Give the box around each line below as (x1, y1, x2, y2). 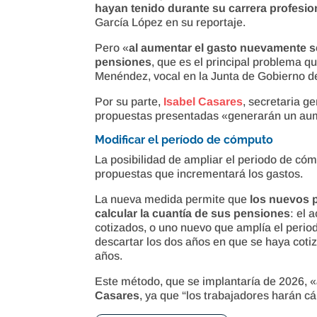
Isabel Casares (163, 95, 243, 108)
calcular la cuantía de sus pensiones (95, 207, 291, 219)
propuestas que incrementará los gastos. (95, 167, 304, 180)
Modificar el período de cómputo (95, 132, 274, 146)
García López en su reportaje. (95, 16, 246, 28)
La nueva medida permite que (95, 192, 250, 205)
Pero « (95, 41, 129, 54)
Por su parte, (95, 95, 164, 108)
